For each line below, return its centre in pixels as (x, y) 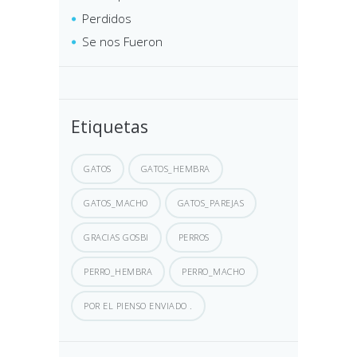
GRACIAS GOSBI (116, 237)
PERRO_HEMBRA (118, 272)
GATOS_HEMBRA (175, 169)
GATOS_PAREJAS (210, 203)
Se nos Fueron (122, 42)
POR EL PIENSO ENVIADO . (138, 306)
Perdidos (107, 18)
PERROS (194, 237)
